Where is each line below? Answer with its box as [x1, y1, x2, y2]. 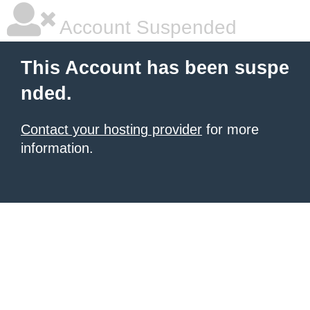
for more [202, 122, 259, 137]
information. [21, 140, 93, 156]
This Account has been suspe [21, 57, 289, 78]
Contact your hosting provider [21, 122, 202, 137]
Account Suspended [55, 17, 237, 38]
